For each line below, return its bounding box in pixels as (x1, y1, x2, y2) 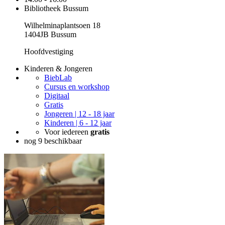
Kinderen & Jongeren (24, 64, 92, 73)
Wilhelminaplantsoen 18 (24, 21, 100, 30)
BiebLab (44, 73, 72, 82)
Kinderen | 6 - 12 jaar (44, 119, 111, 128)
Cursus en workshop (44, 82, 109, 91)
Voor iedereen (44, 128, 90, 137)
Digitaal (44, 91, 69, 100)
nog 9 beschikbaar (24, 137, 82, 146)
